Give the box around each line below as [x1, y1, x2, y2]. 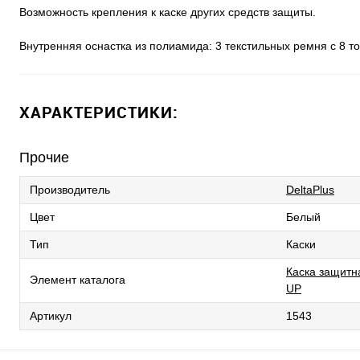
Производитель [30, 183, 110, 197]
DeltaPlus [286, 183, 334, 197]
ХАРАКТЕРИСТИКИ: [19, 101, 178, 124]
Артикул [30, 309, 72, 323]
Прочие [19, 149, 69, 166]
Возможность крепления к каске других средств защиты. [19, 6, 316, 19]
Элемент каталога [30, 273, 125, 287]
